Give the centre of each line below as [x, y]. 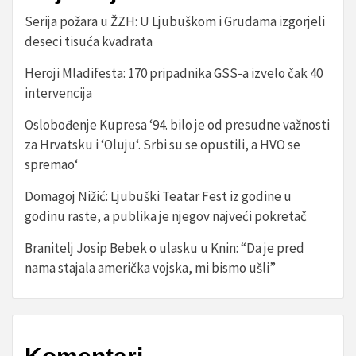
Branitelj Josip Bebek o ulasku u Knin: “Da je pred [164, 248]
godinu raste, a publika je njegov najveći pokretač [166, 216]
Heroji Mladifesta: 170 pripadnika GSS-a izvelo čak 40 [174, 73]
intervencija [58, 93]
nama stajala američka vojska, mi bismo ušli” [150, 268]
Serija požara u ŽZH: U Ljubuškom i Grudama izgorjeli [175, 21]
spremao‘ [51, 164]
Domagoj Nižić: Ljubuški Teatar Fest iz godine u [158, 196]
